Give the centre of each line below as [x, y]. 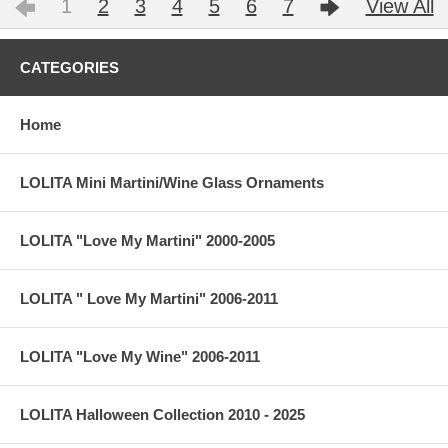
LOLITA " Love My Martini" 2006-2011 [149, 298]
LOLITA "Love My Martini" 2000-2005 [147, 240]
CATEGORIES [69, 67]
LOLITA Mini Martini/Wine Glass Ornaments [172, 182]
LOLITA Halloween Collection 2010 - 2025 [162, 414]
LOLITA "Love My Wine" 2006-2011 [140, 356]
